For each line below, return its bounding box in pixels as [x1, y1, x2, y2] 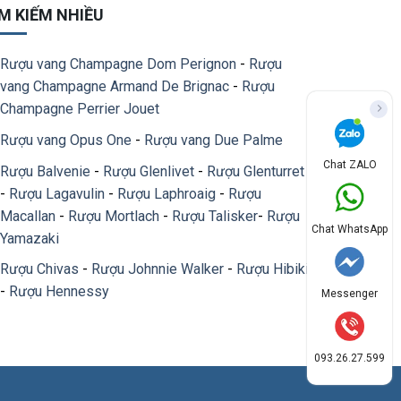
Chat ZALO [322, 158, 377, 171]
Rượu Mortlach [68, 207, 160, 225]
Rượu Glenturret [207, 162, 305, 180]
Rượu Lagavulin [9, 184, 106, 202]
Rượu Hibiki [236, 260, 310, 278]
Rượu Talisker [172, 207, 259, 225]
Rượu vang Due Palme [144, 131, 284, 149]
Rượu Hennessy [9, 283, 110, 301]
